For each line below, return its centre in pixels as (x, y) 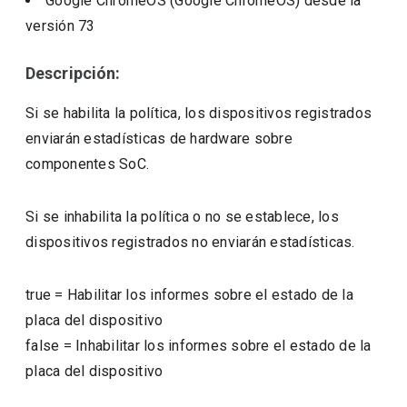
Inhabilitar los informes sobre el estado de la (223, 346)
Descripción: (73, 73)
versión (52, 26)
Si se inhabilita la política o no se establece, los (182, 217)
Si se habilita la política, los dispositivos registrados (199, 113)
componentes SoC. (88, 164)
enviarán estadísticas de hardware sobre (159, 139)
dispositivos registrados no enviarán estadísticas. (190, 242)
